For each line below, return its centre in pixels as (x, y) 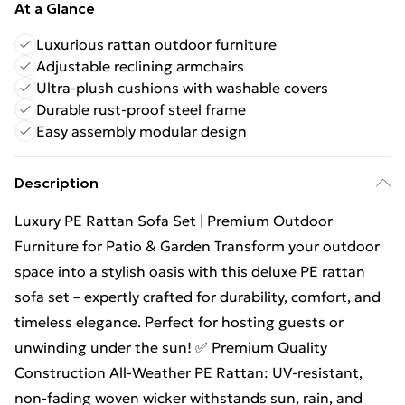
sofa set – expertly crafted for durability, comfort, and (198, 297)
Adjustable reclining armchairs (140, 66)
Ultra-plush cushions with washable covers (182, 88)
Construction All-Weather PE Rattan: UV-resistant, (188, 372)
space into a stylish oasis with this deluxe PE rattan (190, 271)
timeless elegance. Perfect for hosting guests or (179, 322)
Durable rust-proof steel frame (141, 109)
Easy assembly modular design (141, 131)
